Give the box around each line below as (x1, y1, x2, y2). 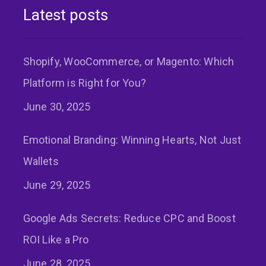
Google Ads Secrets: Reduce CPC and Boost (23, 211, 236, 224)
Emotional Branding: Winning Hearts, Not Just (23, 133, 242, 146)
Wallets (23, 154, 59, 167)
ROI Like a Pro (23, 233, 89, 246)
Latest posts (23, 5, 108, 24)
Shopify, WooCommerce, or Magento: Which (23, 55, 235, 68)
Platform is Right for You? (23, 76, 146, 89)
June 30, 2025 (23, 100, 91, 113)
